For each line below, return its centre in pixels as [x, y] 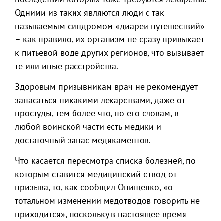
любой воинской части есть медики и [88, 127]
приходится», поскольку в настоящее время [101, 214]
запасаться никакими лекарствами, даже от [100, 100]
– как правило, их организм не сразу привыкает [109, 39]
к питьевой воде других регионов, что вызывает [109, 53]
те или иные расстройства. [67, 66]
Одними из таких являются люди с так [90, 13]
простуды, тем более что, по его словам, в [97, 113]
